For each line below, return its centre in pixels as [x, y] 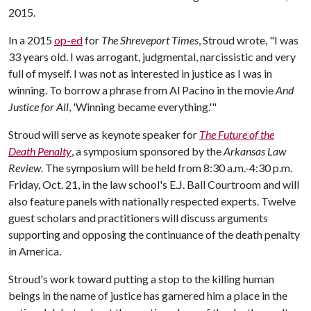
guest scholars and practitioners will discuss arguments [138, 218]
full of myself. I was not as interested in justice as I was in [140, 74]
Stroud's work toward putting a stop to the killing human [141, 279]
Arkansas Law [255, 151]
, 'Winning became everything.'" [143, 107]
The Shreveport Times [150, 40]
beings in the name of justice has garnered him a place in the [148, 296]
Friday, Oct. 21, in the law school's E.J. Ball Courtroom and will [154, 185]
